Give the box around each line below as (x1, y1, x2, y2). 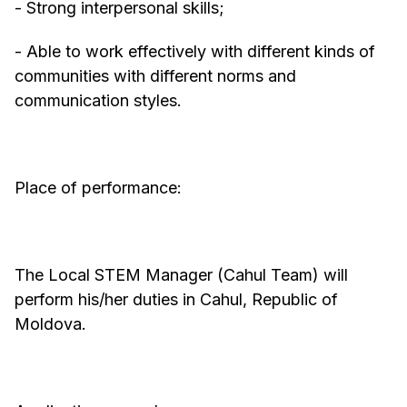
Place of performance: (15, 178, 182, 198)
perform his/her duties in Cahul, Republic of (15, 290, 338, 310)
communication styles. (15, 91, 182, 111)
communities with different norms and (15, 66, 296, 86)
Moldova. (15, 314, 86, 334)
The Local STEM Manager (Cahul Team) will (15, 265, 348, 285)
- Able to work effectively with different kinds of (15, 42, 375, 62)
